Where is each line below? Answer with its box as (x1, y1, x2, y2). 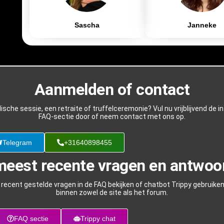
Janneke (187, 20, 216, 29)
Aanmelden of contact (34, 79, 190, 99)
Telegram (2, 138, 32, 146)
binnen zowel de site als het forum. (56, 188, 168, 196)
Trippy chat (80, 214, 115, 222)
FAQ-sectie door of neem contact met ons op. (38, 112, 185, 120)
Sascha (74, 20, 99, 29)
